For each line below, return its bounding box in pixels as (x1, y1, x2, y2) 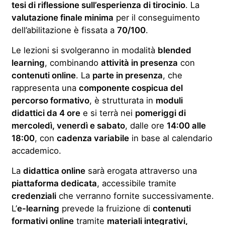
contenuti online (11, 70, 76, 80)
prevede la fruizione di (59, 203, 153, 213)
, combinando (44, 58, 101, 68)
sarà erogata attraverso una (85, 166, 197, 176)
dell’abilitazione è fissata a (11, 25, 117, 35)
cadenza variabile (56, 133, 129, 143)
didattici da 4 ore (11, 108, 80, 118)
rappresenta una (11, 83, 79, 93)
